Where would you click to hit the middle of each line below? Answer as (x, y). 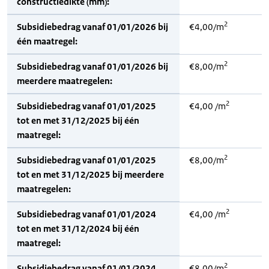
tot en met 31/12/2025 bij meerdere (90, 174)
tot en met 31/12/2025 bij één (78, 120)
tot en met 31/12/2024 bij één (78, 228)
